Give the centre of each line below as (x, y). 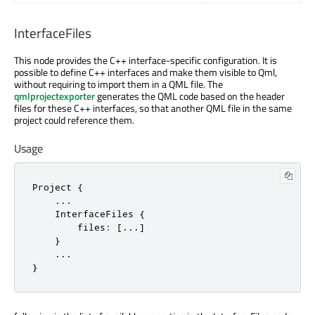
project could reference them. (74, 120)
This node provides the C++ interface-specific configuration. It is (146, 60)
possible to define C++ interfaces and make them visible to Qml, (146, 72)
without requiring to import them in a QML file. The (118, 84)
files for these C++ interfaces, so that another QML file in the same (153, 108)
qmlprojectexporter (54, 96)
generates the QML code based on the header (190, 96)
